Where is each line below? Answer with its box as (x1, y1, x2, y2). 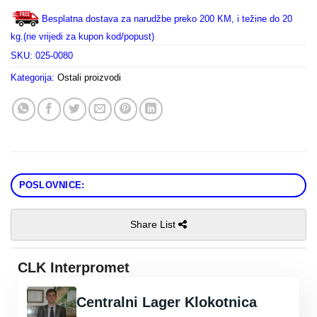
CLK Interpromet (18, 260, 129, 276)
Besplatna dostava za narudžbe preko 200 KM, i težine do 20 (42, 13, 292, 25)
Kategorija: (11, 72, 57, 83)
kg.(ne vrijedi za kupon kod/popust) (11, 31, 154, 42)
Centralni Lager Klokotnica (76, 294, 257, 311)
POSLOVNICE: (18, 180, 85, 191)
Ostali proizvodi (57, 72, 121, 83)
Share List (130, 219, 178, 231)
